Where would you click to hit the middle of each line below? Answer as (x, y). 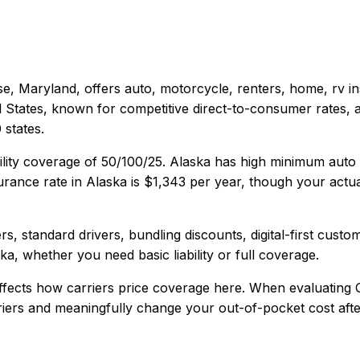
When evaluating (300, 287)
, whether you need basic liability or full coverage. (167, 254)
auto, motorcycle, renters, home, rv (235, 88)
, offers (100, 88)
